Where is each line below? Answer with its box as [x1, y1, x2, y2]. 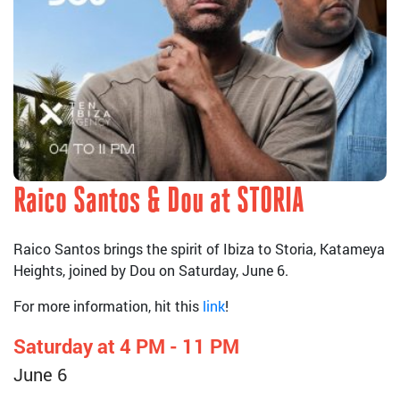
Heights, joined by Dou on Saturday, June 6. [13, 261, 288, 279]
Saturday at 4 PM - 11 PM [13, 333, 239, 359]
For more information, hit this [13, 296, 203, 315]
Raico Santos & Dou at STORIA [13, 185, 304, 221]
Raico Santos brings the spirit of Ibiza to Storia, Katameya [13, 239, 385, 258]
